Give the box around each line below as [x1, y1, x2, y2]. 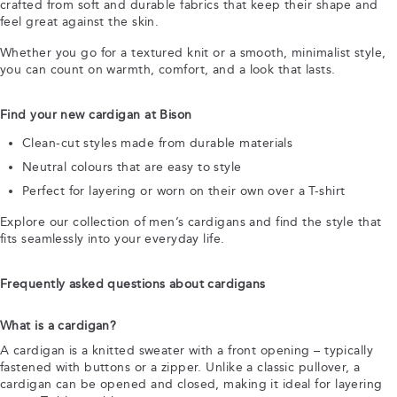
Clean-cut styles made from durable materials [22, 136, 293, 151]
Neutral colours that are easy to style [22, 160, 242, 175]
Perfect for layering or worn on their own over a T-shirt [22, 183, 346, 198]
